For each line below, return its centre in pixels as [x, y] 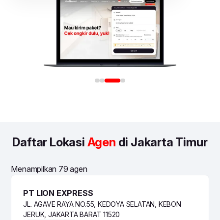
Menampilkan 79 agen [49, 169]
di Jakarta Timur [162, 142]
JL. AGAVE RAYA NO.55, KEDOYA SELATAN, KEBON [102, 204]
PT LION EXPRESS [58, 193]
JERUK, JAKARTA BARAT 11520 [72, 214]
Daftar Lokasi [50, 142]
